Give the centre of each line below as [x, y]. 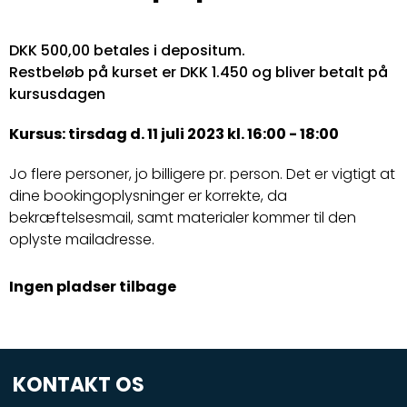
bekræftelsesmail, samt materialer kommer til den [183, 217]
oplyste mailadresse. [82, 239]
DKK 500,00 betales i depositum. [127, 50]
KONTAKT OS [79, 385]
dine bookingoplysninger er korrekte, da [148, 195]
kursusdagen [57, 94]
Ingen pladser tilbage [93, 286]
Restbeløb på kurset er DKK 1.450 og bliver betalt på [199, 72]
